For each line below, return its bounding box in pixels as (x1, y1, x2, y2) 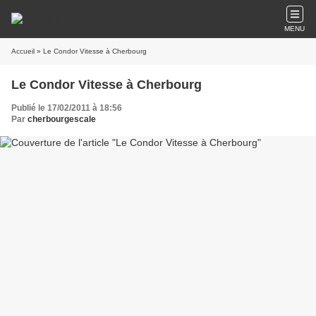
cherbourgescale (28, 114, 96, 124)
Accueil (11, 47, 35, 55)
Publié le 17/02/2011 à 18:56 (11, 103, 122, 113)
